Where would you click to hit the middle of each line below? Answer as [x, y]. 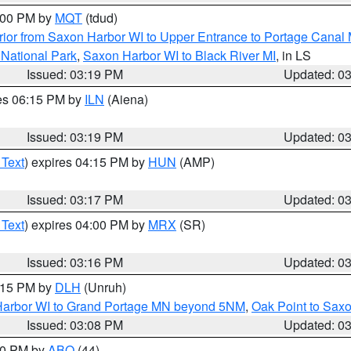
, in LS [293, 55]
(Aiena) [126, 99]
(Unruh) [103, 287]
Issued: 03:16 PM [75, 262]
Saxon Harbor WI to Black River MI [179, 55]
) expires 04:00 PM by [86, 224]
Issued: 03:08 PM [75, 325]
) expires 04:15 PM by [86, 162]
